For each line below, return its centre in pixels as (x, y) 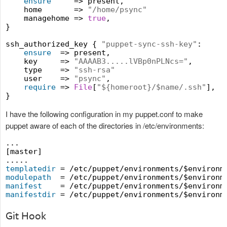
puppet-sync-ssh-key (149, 44)
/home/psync (117, 10)
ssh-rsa (94, 70)
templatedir (31, 169)
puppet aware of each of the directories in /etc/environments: (105, 125)
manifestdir (31, 195)
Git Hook (26, 216)
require (40, 87)
